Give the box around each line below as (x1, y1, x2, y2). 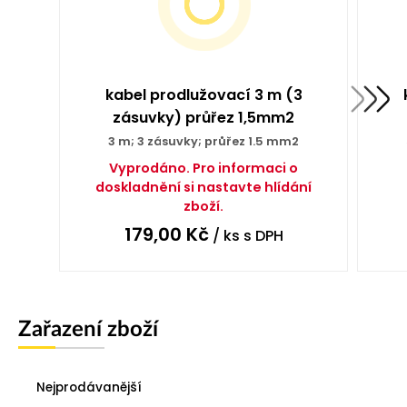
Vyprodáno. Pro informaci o (109, 158, 298, 177)
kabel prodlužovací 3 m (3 (104, 84, 303, 105)
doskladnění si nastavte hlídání (95, 177, 312, 196)
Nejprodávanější (36, 378, 142, 396)
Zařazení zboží (18, 318, 158, 341)
